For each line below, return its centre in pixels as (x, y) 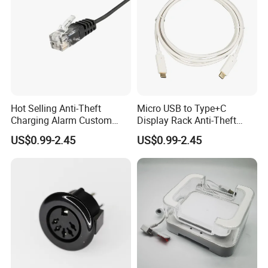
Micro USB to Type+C (181, 108)
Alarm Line (159, 132)
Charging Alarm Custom (62, 120)
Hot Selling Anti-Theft (56, 108)
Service (26, 132)
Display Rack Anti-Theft (186, 120)
